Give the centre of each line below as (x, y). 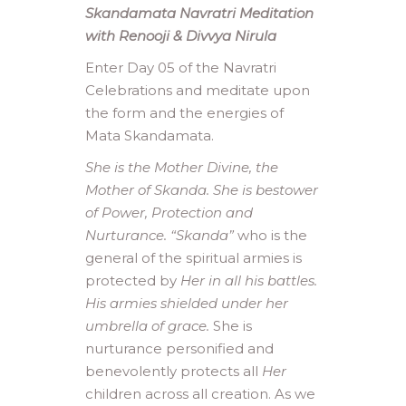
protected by (133, 280)
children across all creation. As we (200, 394)
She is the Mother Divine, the (182, 167)
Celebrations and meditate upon (198, 90)
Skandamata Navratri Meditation (199, 13)
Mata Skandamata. (150, 135)
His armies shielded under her (187, 303)
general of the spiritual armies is (193, 258)
